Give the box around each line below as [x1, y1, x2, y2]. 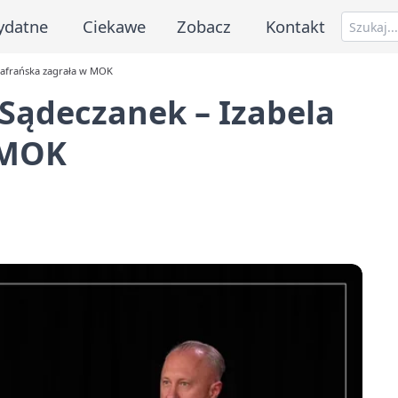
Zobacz [177, 14, 232, 37]
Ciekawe [82, 14, 146, 37]
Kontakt [266, 14, 326, 37]
